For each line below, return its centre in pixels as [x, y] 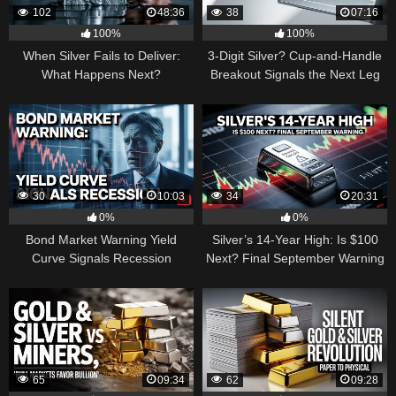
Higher [295, 92]
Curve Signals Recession [101, 258]
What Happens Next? [101, 74]
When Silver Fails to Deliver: [101, 55]
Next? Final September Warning [295, 258]
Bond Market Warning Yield [101, 239]
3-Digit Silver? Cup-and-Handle [295, 55]
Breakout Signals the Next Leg [295, 74]
